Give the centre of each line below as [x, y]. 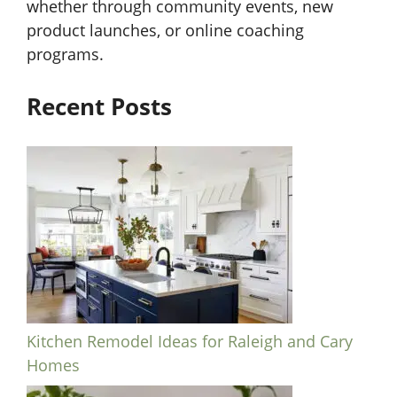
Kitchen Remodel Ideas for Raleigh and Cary [190, 342]
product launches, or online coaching [165, 31]
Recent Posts [99, 107]
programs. [65, 54]
